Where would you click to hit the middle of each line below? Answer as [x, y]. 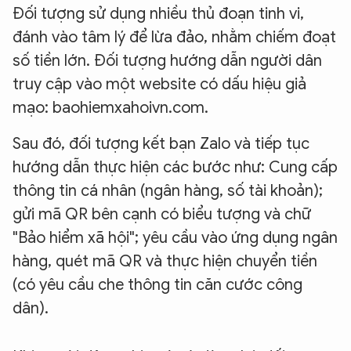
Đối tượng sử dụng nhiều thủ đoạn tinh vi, [158, 14]
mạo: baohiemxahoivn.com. [110, 108]
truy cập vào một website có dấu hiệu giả [159, 85]
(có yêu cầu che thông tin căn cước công [157, 285]
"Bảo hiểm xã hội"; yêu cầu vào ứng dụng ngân [175, 238]
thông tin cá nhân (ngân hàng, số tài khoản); [168, 191]
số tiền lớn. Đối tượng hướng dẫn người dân [167, 61]
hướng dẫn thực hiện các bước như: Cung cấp [175, 168]
